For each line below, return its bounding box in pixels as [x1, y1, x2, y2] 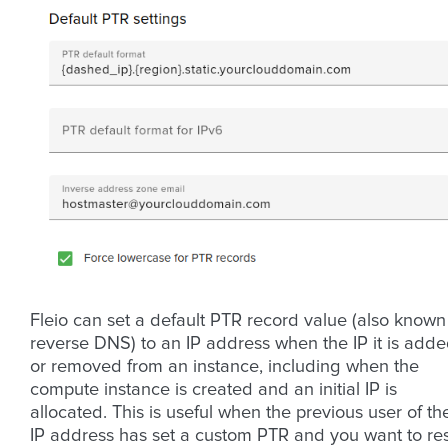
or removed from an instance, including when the [30, 358, 419, 377]
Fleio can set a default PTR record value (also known [30, 312, 446, 331]
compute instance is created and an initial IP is [30, 381, 397, 400]
